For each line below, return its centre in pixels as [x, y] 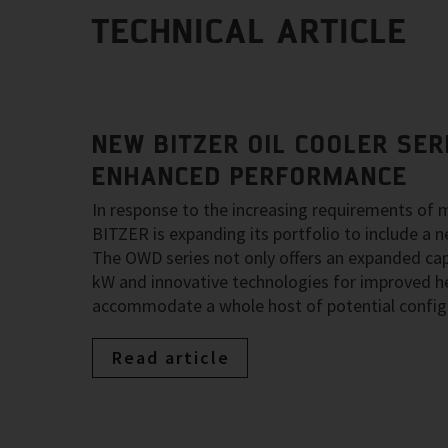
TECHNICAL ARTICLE [249, 30]
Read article [171, 357]
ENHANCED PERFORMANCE [250, 175]
